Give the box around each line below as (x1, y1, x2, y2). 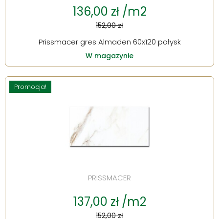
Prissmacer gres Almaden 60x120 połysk (38, 37, 181, 47)
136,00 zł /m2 (72, 3, 147, 20)
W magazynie (86, 51, 133, 61)
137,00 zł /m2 (73, 194, 146, 210)
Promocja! (14, 82, 46, 92)
